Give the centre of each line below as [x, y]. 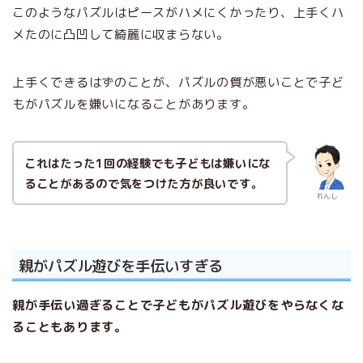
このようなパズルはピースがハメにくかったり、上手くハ [178, 12]
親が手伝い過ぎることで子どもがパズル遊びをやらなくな [178, 305]
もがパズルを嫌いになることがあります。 [134, 104]
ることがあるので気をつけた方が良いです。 [143, 183]
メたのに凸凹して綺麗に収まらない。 [121, 34]
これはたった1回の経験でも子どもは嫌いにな [147, 163]
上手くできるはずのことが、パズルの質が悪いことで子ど [178, 82]
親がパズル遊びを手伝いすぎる [121, 265]
